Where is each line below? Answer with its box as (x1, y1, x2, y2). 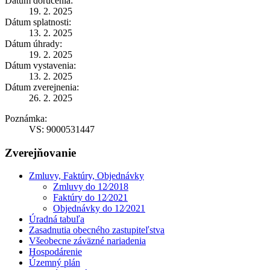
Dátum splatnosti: (5, 16, 71, 27)
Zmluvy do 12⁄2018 (53, 181, 128, 192)
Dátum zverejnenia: (5, 81, 79, 92)
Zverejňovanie (5, 146, 76, 159)
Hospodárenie (29, 246, 82, 257)
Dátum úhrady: (5, 38, 62, 49)
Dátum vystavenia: (5, 60, 76, 71)
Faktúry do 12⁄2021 (53, 192, 128, 203)
